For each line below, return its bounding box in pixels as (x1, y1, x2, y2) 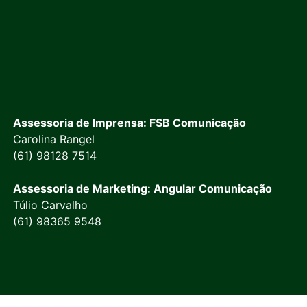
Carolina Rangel (13, 132, 95, 146)
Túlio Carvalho (13, 198, 88, 212)
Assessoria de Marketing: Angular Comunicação (13, 182, 273, 195)
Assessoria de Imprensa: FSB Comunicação (13, 116, 247, 130)
